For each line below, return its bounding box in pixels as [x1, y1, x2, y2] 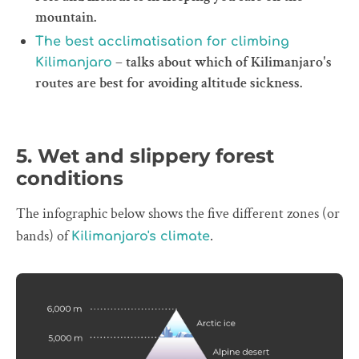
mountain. [35, 7, 96, 26]
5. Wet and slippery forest [16, 143, 274, 167]
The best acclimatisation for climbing [35, 34, 289, 49]
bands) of [16, 226, 71, 245]
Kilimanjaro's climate [71, 228, 210, 244]
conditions [16, 166, 123, 190]
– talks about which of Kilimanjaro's [112, 52, 332, 71]
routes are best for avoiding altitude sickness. [35, 73, 302, 92]
